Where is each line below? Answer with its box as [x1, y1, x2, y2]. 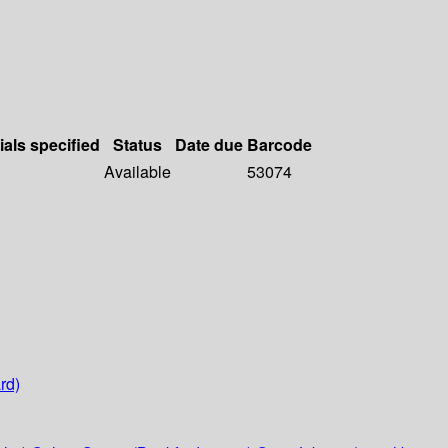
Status [113, 133, 162, 157]
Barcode [247, 133, 312, 157]
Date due [175, 133, 243, 157]
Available [104, 160, 171, 184]
